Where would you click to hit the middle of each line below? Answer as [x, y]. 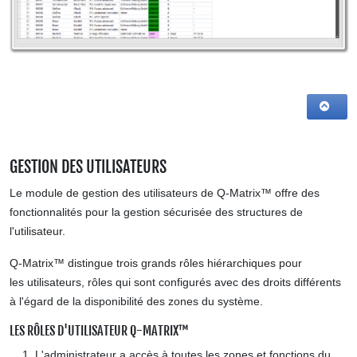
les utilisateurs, [47, 282]
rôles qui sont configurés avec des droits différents [213, 282]
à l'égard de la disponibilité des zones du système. [136, 301]
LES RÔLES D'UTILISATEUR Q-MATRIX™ [99, 331]
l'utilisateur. [37, 231]
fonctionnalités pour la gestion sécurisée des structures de [156, 212]
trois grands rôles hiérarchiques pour [209, 263]
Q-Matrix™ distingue [63, 263]
